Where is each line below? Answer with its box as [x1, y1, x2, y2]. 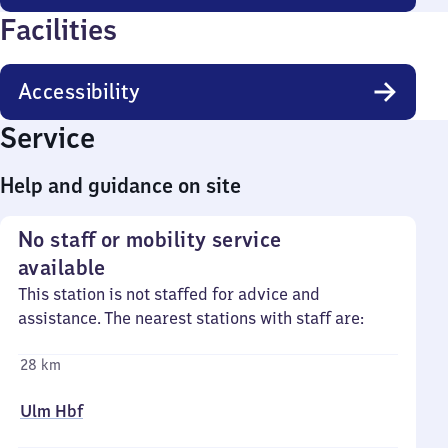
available [18, 254, 106, 281]
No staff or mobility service [18, 226, 282, 253]
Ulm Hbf [20, 401, 83, 421]
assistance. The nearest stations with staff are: [18, 308, 364, 328]
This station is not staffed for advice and [18, 284, 320, 304]
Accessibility [18, 78, 141, 105]
